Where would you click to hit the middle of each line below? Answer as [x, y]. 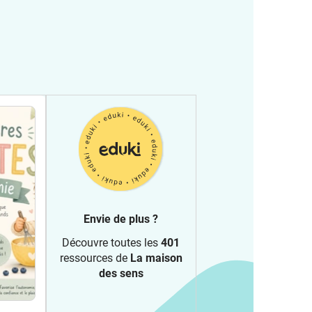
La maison [156, 258]
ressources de [95, 258]
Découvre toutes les [111, 243]
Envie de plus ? [121, 219]
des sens [121, 273]
